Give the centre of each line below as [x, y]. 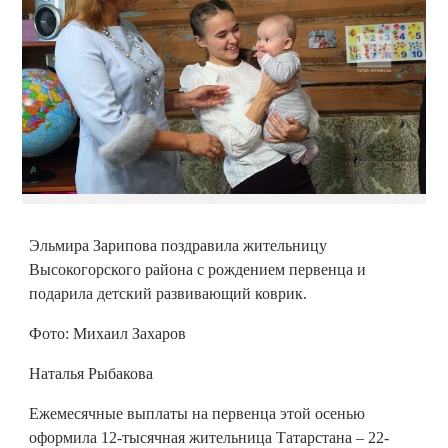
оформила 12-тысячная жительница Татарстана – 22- [209, 437]
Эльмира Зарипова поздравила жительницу [178, 245]
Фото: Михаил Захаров [107, 333]
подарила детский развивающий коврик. [168, 293]
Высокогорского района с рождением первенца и [197, 269]
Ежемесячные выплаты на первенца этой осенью [197, 413]
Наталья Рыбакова [91, 373]
